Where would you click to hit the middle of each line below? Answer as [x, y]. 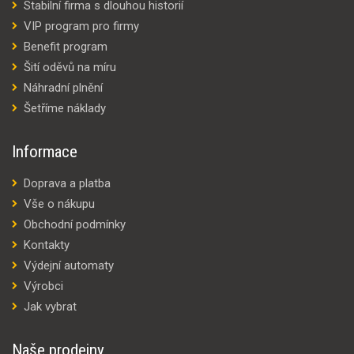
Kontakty [47, 245]
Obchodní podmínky [75, 224]
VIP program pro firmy [81, 26]
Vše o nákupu [59, 204]
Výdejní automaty [69, 265]
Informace [45, 152]
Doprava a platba [67, 183]
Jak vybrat [50, 307]
